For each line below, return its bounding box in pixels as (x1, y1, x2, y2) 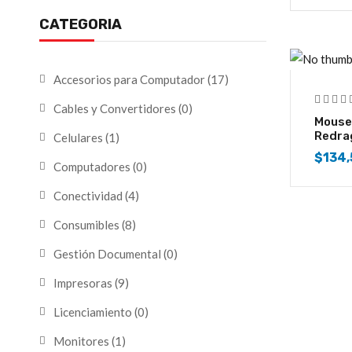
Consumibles (53, 218, 119, 232)
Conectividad (53, 189, 123, 203)
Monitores (53, 334, 109, 348)
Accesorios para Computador (53, 72, 205, 86)
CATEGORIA (39, 16, 122, 33)
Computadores (53, 159, 130, 174)
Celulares (53, 130, 103, 145)
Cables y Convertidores (53, 101, 176, 115)
